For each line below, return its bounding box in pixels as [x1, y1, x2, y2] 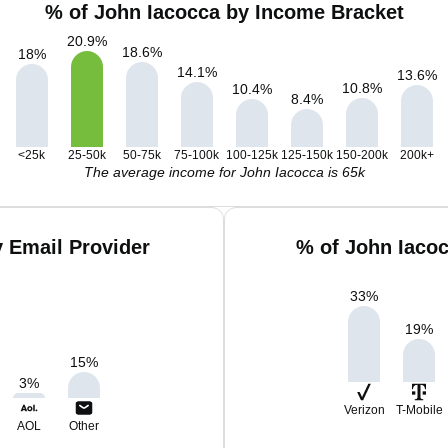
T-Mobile [395, 403, 443, 417]
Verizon [343, 403, 385, 417]
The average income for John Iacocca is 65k [83, 164, 365, 180]
